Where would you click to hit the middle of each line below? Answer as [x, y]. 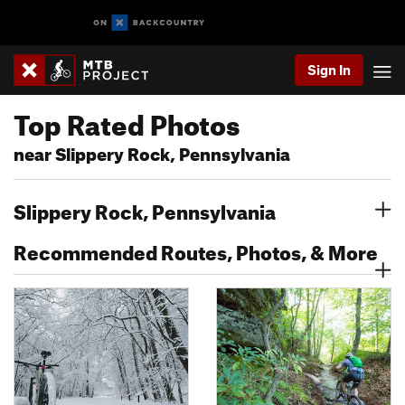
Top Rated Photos [127, 120]
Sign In [329, 70]
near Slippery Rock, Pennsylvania [152, 151]
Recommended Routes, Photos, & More [196, 249]
